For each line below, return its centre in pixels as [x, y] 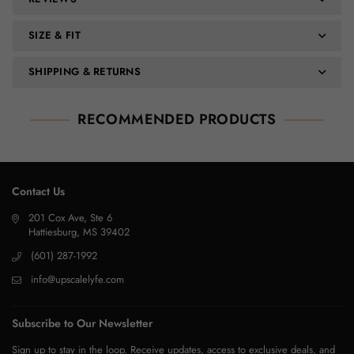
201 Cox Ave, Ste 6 [70, 218]
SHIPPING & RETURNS [85, 72]
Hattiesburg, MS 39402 [79, 232]
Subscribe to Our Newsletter [82, 323]
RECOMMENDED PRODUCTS [177, 119]
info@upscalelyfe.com [77, 279]
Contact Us [38, 191]
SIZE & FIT [55, 35]
